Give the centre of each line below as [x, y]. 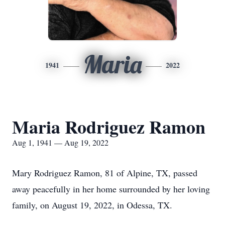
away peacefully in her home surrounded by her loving [111, 189]
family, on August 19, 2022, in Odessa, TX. [92, 205]
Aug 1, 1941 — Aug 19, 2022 [60, 142]
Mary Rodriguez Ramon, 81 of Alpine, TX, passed [105, 173]
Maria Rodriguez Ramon [109, 127]
